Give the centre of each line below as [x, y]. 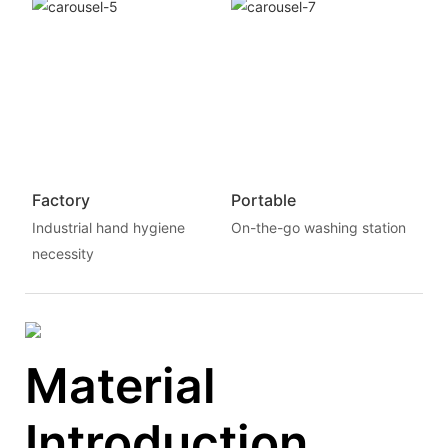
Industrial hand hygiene [108, 227]
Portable [263, 200]
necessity [62, 253]
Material [120, 386]
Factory [60, 200]
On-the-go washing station [318, 227]
